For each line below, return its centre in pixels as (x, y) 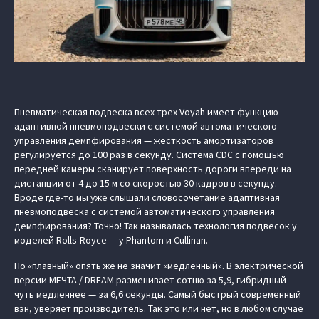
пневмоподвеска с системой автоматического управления (145, 211)
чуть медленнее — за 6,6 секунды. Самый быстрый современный (158, 294)
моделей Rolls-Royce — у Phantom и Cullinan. (111, 240)
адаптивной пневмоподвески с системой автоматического (146, 126)
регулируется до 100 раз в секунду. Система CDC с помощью (149, 155)
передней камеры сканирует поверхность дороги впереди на (153, 169)
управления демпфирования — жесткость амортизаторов (144, 140)
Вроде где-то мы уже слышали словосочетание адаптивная (147, 197)
